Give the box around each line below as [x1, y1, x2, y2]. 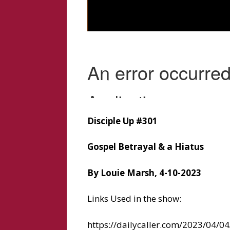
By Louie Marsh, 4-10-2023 [87, 166, 201, 179]
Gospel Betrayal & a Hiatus [87, 141, 204, 153]
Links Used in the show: [87, 193, 181, 205]
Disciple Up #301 [87, 114, 158, 127]
